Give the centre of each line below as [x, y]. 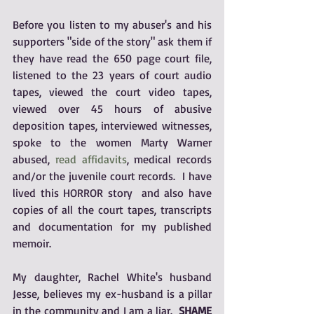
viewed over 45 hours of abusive [112, 109]
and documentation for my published [112, 226]
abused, [34, 159]
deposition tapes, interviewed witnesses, [112, 125]
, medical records [169, 159]
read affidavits [91, 159]
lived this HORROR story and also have [112, 193]
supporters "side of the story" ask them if [112, 41]
